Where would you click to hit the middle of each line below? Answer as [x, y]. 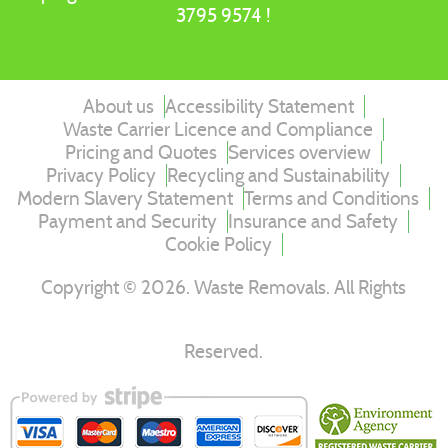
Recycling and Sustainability [279, 175]
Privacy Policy [101, 175]
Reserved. [224, 351]
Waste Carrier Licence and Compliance [218, 129]
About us [118, 106]
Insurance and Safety [313, 221]
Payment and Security [128, 221]
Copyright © [91, 287]
